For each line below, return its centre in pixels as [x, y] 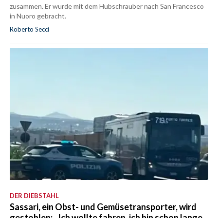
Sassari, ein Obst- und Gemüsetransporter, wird [103, 207]
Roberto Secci [29, 29]
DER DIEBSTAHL [34, 196]
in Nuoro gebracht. [38, 16]
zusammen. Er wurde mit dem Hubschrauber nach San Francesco [107, 6]
